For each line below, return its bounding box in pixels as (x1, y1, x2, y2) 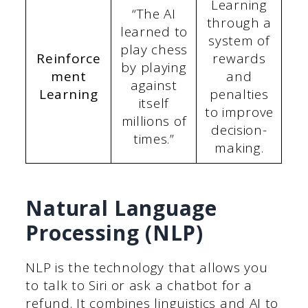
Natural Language (25, 194, 217, 223)
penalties (210, 85, 269, 103)
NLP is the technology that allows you (25, 258, 268, 277)
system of (208, 31, 270, 49)
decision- (211, 120, 267, 139)
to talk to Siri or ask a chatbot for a (25, 276, 253, 295)
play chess (120, 40, 188, 58)
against (130, 76, 177, 94)
